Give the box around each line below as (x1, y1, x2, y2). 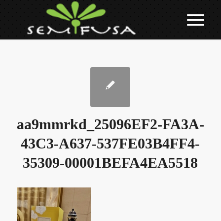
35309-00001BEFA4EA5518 (23, 154, 198, 171)
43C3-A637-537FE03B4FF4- (21, 135, 200, 151)
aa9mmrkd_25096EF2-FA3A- (16, 116, 204, 132)
